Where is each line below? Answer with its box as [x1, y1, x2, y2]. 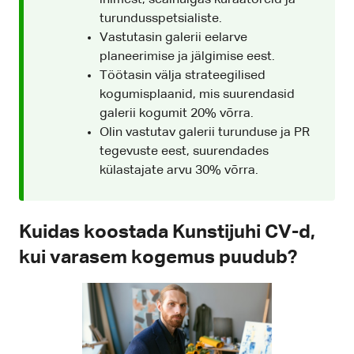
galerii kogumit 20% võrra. [100, 107, 254, 121]
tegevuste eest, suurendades [100, 145, 269, 159]
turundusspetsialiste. [100, 13, 222, 26]
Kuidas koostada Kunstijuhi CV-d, [19, 223, 315, 243]
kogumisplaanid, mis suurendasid [100, 88, 295, 102]
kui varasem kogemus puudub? [19, 248, 297, 268]
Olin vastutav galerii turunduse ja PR [100, 126, 310, 140]
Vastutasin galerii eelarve [100, 32, 247, 45]
